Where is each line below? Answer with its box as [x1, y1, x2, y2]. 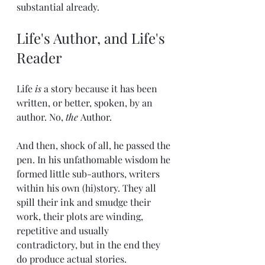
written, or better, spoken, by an [17, 96, 155, 109]
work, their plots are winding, [17, 209, 146, 222]
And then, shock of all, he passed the [17, 138, 173, 151]
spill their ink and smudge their [17, 195, 153, 208]
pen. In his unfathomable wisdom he [17, 153, 173, 166]
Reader [17, 47, 62, 67]
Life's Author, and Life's [17, 28, 169, 47]
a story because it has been [41, 82, 160, 95]
